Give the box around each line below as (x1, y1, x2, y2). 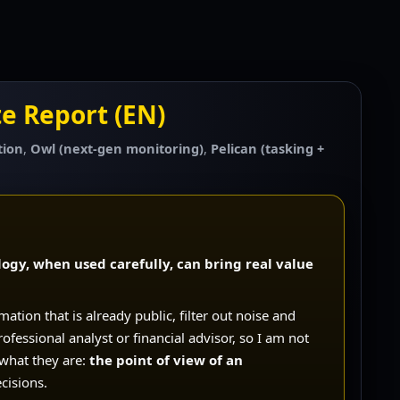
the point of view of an (89, 350, 244, 369)
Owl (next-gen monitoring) (30, 138, 204, 157)
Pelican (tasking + (211, 138, 325, 157)
